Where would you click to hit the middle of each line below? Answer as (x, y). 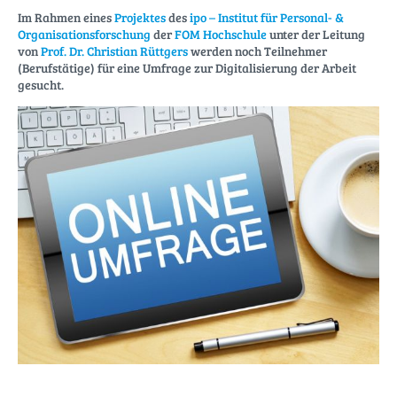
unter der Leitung (316, 35)
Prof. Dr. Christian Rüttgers (114, 51)
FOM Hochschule (221, 35)
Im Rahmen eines (66, 18)
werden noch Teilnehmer (257, 51)
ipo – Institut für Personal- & (267, 18)
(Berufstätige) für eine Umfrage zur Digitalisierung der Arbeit (187, 68)
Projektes (140, 18)
